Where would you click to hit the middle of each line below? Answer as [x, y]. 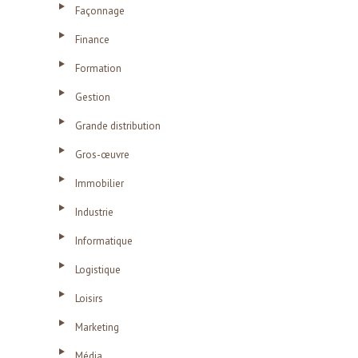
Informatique [104, 241]
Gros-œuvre [102, 155]
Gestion [93, 97]
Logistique [98, 270]
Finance [92, 40]
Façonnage [100, 11]
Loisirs [89, 299]
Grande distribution [118, 126]
